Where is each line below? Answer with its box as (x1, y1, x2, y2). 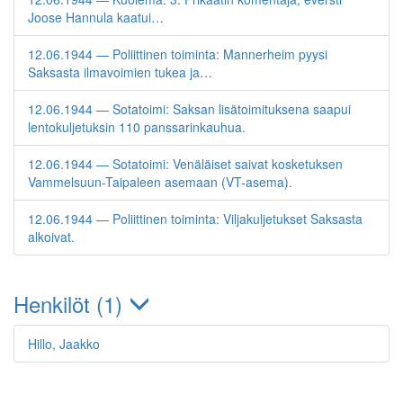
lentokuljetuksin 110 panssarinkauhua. (28, 118, 246, 136)
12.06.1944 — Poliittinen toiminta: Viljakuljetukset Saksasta (28, 210, 363, 228)
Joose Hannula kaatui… (28, 8, 164, 26)
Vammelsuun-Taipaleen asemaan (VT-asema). (28, 173, 292, 191)
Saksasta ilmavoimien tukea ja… (28, 63, 212, 81)
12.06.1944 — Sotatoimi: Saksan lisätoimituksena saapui (28, 100, 351, 118)
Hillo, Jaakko (28, 335, 100, 353)
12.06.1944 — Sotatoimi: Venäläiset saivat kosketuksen (28, 155, 343, 173)
